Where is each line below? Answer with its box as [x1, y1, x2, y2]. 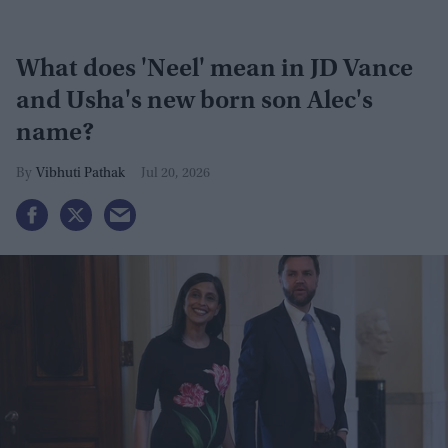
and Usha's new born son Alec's [16, 88, 373, 115]
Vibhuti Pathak [36, 166, 125, 181]
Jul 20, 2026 [141, 166, 210, 181]
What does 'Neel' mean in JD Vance [16, 56, 413, 83]
